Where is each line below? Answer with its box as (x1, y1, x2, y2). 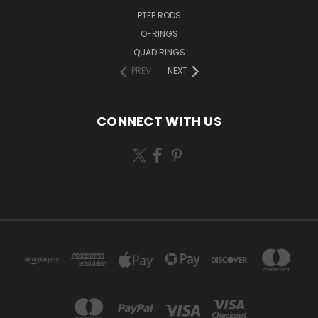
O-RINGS (140, 28, 178, 40)
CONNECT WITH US (97, 112, 221, 131)
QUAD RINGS (133, 46, 185, 59)
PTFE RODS (137, 9, 181, 22)
